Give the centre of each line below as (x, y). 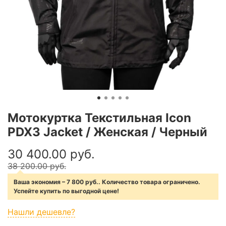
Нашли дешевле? (41, 212)
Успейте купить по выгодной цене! (66, 191)
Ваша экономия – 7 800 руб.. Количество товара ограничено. (107, 182)
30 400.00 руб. (51, 154)
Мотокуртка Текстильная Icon (99, 118)
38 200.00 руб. (37, 166)
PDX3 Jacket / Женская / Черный (107, 132)
